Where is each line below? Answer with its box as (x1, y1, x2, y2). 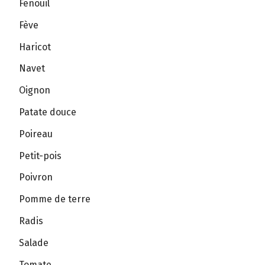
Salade (19, 237, 49, 248)
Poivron (19, 172, 53, 183)
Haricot (19, 41, 51, 53)
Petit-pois (19, 150, 62, 161)
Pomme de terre (19, 193, 91, 205)
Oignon (19, 85, 50, 96)
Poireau (19, 128, 53, 140)
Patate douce (19, 106, 76, 118)
